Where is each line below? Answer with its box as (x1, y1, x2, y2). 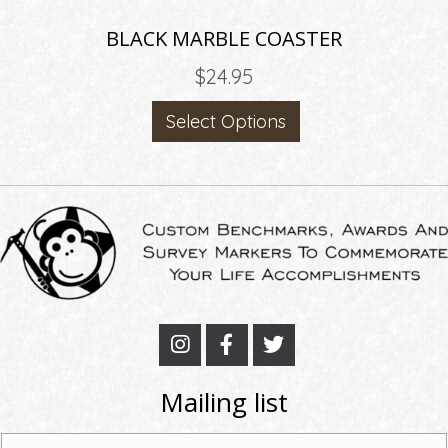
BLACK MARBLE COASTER (106, 25, 342, 53)
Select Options (166, 109, 286, 133)
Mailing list (160, 383, 288, 420)
